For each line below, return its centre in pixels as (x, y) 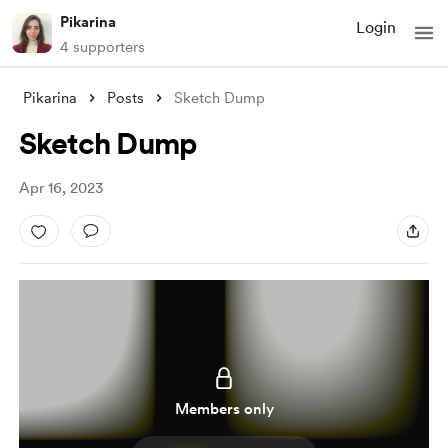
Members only (224, 409)
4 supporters (102, 47)
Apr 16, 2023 (61, 188)
